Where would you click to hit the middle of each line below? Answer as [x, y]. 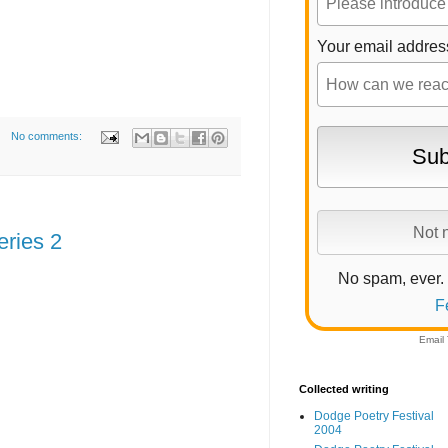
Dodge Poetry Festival [374, 416]
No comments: [47, 136]
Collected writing [344, 389]
